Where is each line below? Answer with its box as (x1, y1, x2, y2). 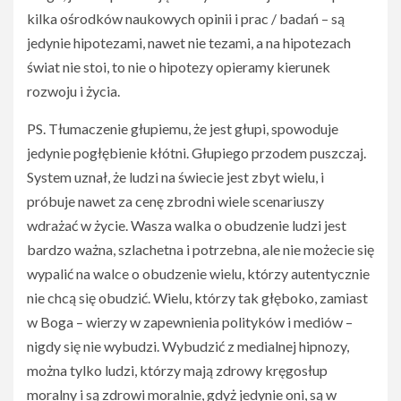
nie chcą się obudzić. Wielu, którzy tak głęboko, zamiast (27, 289, 368, 306)
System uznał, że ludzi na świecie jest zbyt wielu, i (27, 168, 324, 185)
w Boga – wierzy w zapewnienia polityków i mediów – (27, 313, 353, 330)
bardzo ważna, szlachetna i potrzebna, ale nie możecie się (27, 241, 374, 258)
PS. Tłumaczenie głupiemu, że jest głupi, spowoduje (27, 120, 338, 137)
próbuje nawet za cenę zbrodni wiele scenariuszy (27, 192, 324, 209)
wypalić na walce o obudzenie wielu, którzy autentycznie (27, 265, 370, 282)
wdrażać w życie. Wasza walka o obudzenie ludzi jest (27, 217, 346, 234)
